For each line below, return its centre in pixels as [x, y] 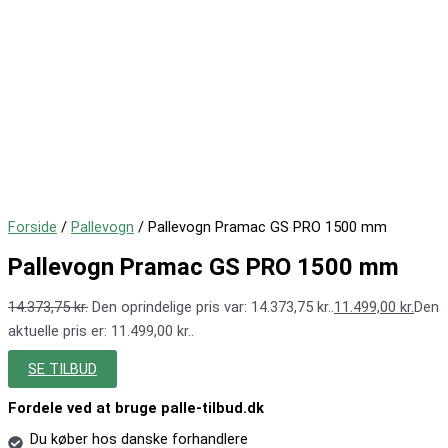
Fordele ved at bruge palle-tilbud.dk [136, 408]
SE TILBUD [62, 369]
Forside [32, 227]
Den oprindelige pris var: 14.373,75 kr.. [213, 306]
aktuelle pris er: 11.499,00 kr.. [101, 330]
